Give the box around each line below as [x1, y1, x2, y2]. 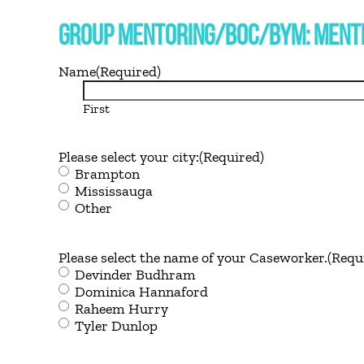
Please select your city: [58, 148, 199, 166]
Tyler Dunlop [75, 317, 158, 335]
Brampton [75, 165, 140, 183]
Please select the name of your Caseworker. [58, 249, 327, 266]
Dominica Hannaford [75, 283, 208, 301]
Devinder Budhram [75, 266, 196, 284]
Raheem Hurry [75, 300, 168, 318]
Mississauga [75, 182, 153, 200]
